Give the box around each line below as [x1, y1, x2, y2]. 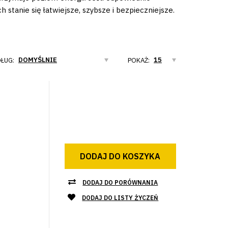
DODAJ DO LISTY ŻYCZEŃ [82, 193, 159, 202]
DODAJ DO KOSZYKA [80, 151, 161, 161]
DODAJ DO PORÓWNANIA [82, 178, 158, 186]
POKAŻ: [128, 55, 150, 65]
